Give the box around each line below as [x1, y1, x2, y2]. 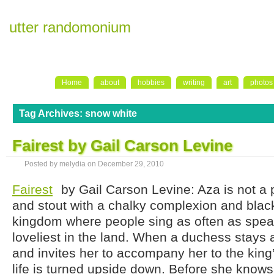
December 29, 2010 [98, 160, 164, 168]
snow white [85, 108, 137, 119]
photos [250, 78, 273, 87]
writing [183, 78, 205, 87]
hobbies [138, 78, 165, 87]
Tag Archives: [19, 108, 85, 119]
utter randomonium [9, 19, 131, 35]
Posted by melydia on [24, 160, 98, 168]
